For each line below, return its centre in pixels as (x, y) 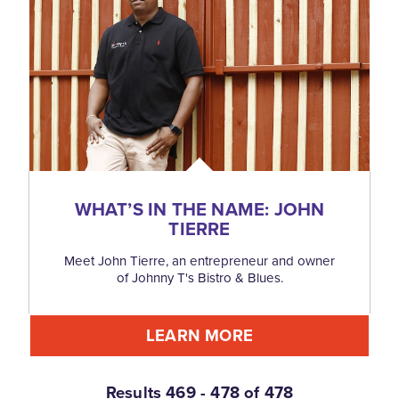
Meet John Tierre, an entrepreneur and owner (199, 261)
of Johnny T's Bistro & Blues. (199, 278)
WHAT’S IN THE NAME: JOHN (199, 210)
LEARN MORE (199, 336)
